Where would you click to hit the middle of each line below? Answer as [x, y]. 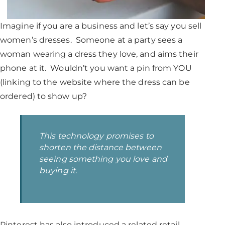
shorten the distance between [100, 148]
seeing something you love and [103, 159]
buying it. [58, 171]
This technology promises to [96, 136]
